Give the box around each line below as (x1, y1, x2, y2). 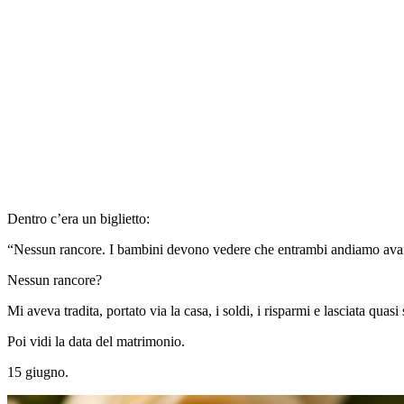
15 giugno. (7, 363, 69, 380)
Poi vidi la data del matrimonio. (7, 333, 185, 349)
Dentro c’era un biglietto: (7, 210, 150, 226)
